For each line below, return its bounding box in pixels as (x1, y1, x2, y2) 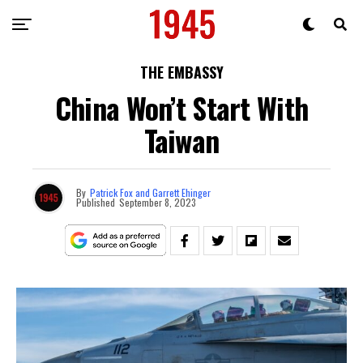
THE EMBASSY (139, 62, 224, 83)
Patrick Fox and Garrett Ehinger (90, 186, 211, 199)
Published (76, 195, 115, 209)
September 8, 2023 (119, 195, 196, 209)
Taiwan (143, 118, 220, 161)
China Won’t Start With (54, 86, 309, 129)
